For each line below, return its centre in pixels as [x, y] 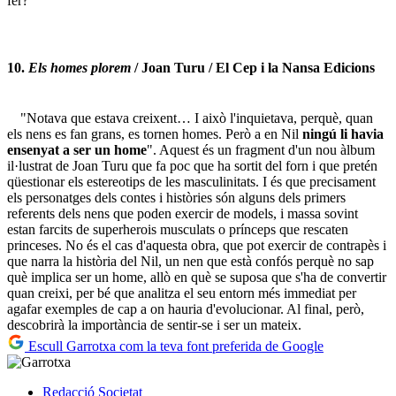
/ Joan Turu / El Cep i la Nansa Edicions [253, 67]
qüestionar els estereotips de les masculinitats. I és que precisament [191, 181]
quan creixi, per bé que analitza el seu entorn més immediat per [182, 293]
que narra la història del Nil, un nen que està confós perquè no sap [190, 261]
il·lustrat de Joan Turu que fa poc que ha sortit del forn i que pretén [192, 165]
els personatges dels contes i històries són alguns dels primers [176, 197]
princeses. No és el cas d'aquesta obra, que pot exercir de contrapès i [197, 245]
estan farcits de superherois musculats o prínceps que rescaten [178, 229]
